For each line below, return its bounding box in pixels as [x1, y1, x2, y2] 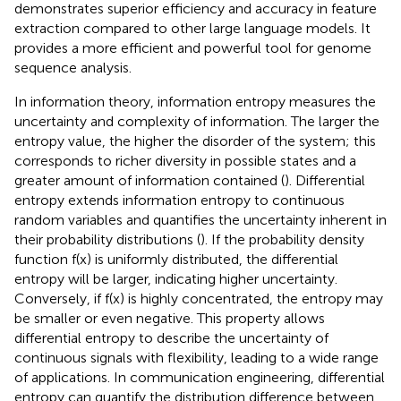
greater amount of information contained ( [14, 171, 285, 189]
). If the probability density [200, 230, 364, 248]
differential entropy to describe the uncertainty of [14, 328, 328, 346]
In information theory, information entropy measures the [14, 92, 376, 110]
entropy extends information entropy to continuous [14, 191, 345, 209]
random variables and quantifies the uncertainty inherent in [14, 210, 387, 228]
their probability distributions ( [14, 230, 200, 248]
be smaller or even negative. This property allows [14, 309, 325, 327]
